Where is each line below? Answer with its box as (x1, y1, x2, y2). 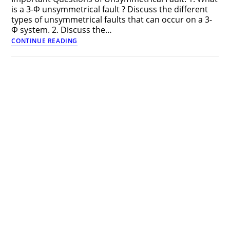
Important (77, 34, 112, 44)
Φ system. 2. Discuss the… (11, 24, 112, 36)
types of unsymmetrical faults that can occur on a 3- (11, 14, 213, 26)
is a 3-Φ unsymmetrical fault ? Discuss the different (11, 4, 208, 15)
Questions (77, 43, 112, 53)
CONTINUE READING (11, 36, 78, 46)
